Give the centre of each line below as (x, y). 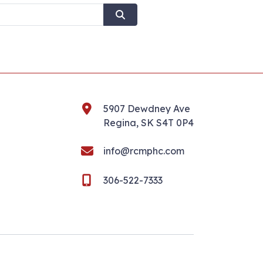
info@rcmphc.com (144, 151)
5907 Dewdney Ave (147, 109)
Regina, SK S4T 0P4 (149, 123)
